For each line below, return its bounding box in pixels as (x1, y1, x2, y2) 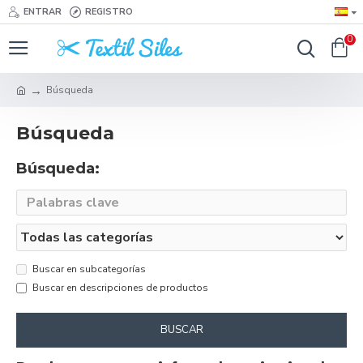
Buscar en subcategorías (32, 263, 146, 275)
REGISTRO (85, 5, 133, 18)
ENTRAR (23, 5, 62, 18)
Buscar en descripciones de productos (32, 281, 208, 294)
